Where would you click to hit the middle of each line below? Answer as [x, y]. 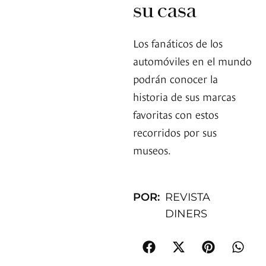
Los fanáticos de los [178, 43]
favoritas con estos [176, 114]
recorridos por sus [175, 132]
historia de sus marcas [184, 96]
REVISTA [188, 197]
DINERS [186, 214]
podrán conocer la [175, 78]
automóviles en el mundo [192, 61]
